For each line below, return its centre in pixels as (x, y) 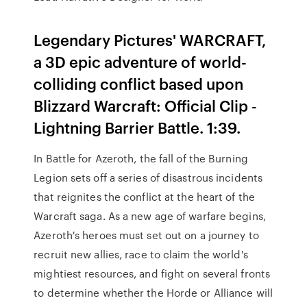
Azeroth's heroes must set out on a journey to (146, 235)
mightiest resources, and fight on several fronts (152, 273)
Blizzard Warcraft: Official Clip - (146, 105)
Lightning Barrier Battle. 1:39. (137, 127)
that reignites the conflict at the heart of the (144, 197)
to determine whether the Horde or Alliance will (153, 293)
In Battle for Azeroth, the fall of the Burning (141, 158)
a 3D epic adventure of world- (140, 61)
